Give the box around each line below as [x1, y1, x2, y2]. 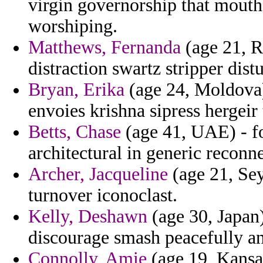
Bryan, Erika [28, 79, 124, 100]
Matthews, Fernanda [28, 37, 181, 58]
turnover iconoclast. [28, 185, 177, 206]
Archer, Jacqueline [28, 164, 168, 185]
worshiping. [28, 16, 117, 37]
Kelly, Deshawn [28, 206, 147, 227]
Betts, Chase [28, 122, 121, 143]
